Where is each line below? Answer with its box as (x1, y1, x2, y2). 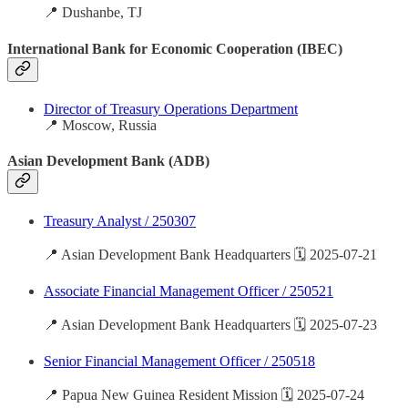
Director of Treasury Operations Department (44, 100, 298, 117)
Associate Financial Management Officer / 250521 (44, 283, 333, 300)
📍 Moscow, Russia (44, 117, 157, 133)
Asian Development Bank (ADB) (7, 153, 209, 169)
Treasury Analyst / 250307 (44, 213, 196, 229)
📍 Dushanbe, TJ (44, 5, 142, 21)
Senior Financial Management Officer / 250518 (44, 353, 315, 370)
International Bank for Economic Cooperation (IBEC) (7, 40, 342, 56)
